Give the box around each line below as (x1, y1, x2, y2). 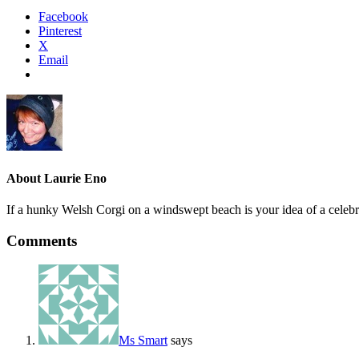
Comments (6, 232, 77, 249)
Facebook (38, 10, 88, 24)
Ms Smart (119, 333, 167, 348)
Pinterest (38, 24, 82, 38)
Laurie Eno (44, 171, 107, 185)
